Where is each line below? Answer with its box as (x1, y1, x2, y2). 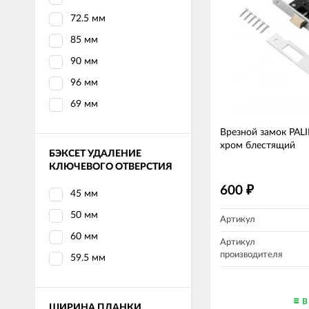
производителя (220, 250, 282, 259)
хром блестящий (220, 141, 295, 150)
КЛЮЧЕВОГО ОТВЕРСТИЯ (49, 162, 172, 172)
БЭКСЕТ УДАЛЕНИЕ (49, 149, 141, 159)
